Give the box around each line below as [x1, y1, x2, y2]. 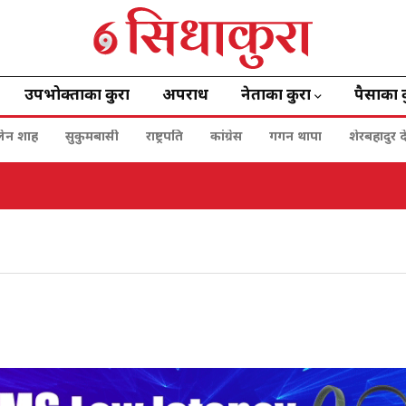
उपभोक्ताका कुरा [24, 86, 130, 106]
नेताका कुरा [241, 86, 311, 106]
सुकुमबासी [65, 129, 119, 146]
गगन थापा [269, 129, 322, 146]
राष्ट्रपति [146, 129, 183, 146]
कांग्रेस [210, 129, 242, 146]
